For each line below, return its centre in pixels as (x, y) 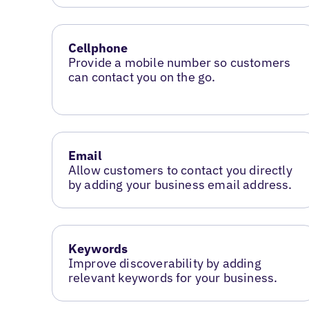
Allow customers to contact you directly (180, 170)
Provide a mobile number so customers (179, 62)
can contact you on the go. (142, 77)
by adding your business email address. (180, 184)
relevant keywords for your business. (173, 277)
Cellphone (98, 48)
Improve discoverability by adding (165, 263)
